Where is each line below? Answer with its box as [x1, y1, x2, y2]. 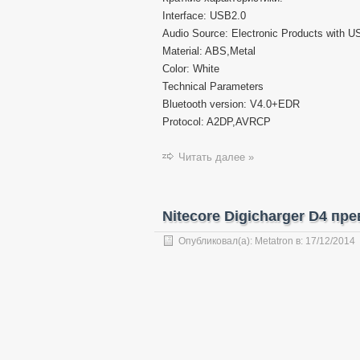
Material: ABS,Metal [162, 45, 256, 57]
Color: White [162, 63, 219, 75]
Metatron [255, 235, 293, 247]
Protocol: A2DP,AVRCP [162, 116, 271, 128]
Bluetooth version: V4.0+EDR [162, 98, 300, 110]
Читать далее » [178, 151, 254, 163]
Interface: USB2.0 [162, 10, 246, 22]
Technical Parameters [162, 80, 264, 92]
